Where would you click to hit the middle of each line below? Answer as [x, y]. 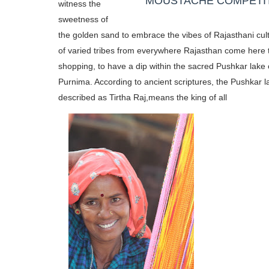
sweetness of [83, 19]
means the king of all [188, 97]
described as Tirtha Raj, [103, 97]
